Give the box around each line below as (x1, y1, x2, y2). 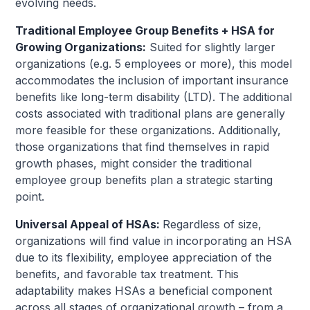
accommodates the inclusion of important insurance (15, 73, 289, 88)
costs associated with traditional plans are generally (15, 107, 286, 121)
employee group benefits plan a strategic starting (15, 173, 273, 188)
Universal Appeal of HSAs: (15, 217, 163, 232)
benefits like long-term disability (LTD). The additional (15, 90, 293, 104)
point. (15, 190, 45, 204)
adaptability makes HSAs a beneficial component (15, 284, 273, 298)
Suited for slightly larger (146, 40, 276, 55)
